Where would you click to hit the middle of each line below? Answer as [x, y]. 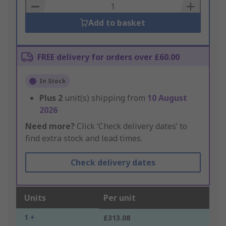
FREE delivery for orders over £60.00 [108, 57]
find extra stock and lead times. [84, 138]
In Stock [53, 81]
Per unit [120, 198]
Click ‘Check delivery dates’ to [131, 126]
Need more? [50, 126]
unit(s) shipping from [106, 98]
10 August [167, 98]
